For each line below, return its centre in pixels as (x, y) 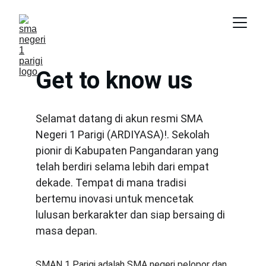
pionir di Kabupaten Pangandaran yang (128, 151)
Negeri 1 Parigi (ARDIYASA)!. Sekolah (124, 134)
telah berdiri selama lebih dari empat (123, 167)
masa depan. (66, 231)
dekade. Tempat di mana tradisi (112, 183)
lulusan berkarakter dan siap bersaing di (132, 215)
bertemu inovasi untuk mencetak (116, 199)
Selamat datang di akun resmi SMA (121, 118)
